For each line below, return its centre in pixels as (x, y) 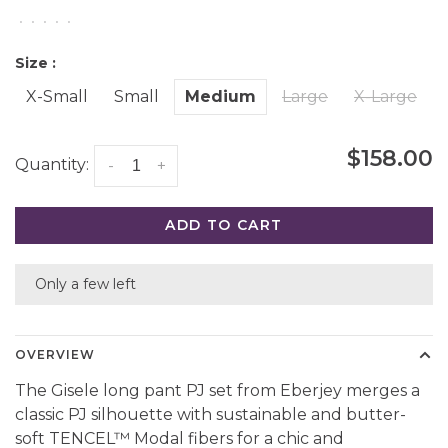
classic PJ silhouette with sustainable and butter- (210, 414)
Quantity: (52, 164)
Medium (220, 96)
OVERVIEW (55, 354)
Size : (35, 62)
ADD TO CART (224, 224)
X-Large (385, 96)
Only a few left (85, 283)
